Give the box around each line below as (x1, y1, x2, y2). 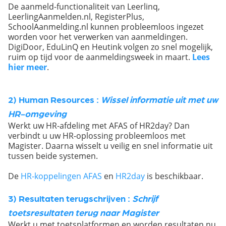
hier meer (8, 61, 47, 73)
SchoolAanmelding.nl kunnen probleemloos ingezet (8, 21, 204, 32)
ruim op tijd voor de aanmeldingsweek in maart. (8, 51, 192, 62)
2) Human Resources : (8, 93, 101, 104)
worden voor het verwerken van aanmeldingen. (8, 31, 188, 42)
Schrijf (132, 192, 158, 203)
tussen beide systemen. (8, 150, 100, 161)
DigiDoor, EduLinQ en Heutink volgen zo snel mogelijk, (8, 41, 213, 52)
